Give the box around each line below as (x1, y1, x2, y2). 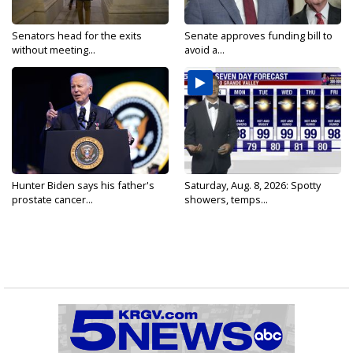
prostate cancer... (12, 192, 93, 206)
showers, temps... (184, 192, 268, 206)
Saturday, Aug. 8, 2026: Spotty (184, 178, 321, 192)
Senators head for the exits (12, 28, 142, 43)
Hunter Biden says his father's (12, 178, 154, 192)
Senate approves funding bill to (184, 28, 333, 43)
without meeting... (12, 43, 95, 57)
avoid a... (184, 43, 225, 57)
